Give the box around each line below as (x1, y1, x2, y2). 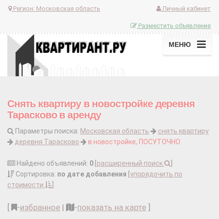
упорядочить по (130, 170, 182, 178)
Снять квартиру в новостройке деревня (7, 98, 195, 109)
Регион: (12, 4, 36, 12)
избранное (20, 202, 60, 213)
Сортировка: (14, 170, 57, 178)
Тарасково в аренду (7, 109, 102, 121)
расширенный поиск (97, 159, 164, 168)
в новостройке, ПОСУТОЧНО (88, 138, 180, 146)
